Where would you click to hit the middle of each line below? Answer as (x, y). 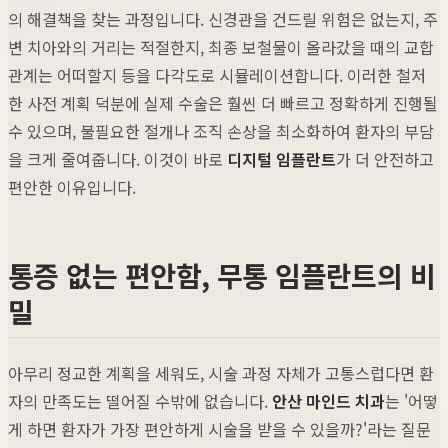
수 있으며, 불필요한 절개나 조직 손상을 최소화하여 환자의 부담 (221, 130)
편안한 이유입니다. (72, 186)
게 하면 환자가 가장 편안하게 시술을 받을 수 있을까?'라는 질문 (219, 428)
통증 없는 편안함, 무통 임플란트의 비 (222, 274)
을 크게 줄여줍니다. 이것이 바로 (117, 158)
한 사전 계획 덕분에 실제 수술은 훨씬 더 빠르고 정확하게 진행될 (223, 102)
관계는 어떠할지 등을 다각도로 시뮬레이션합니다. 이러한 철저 (217, 74)
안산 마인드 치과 (328, 400)
